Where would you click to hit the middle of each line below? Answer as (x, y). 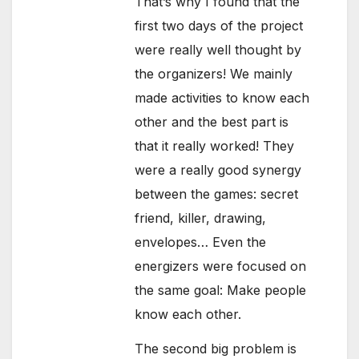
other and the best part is (212, 121)
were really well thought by (218, 49)
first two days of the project (219, 25)
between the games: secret (217, 194)
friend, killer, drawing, (201, 218)
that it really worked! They (215, 145)
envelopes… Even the (201, 242)
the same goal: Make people (221, 290)
